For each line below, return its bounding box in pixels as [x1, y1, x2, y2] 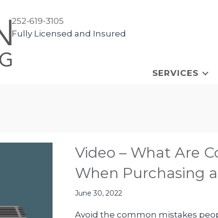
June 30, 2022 [75, 189, 123, 198]
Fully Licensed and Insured [11, 29, 126, 38]
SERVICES [152, 68, 199, 78]
